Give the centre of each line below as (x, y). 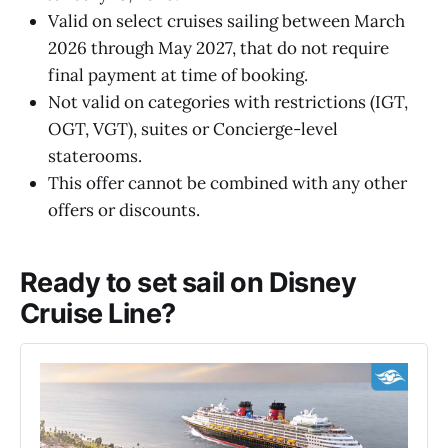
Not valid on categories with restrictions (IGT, (228, 101)
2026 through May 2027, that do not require (218, 47)
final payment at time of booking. (178, 74)
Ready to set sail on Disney (188, 283)
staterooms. (95, 155)
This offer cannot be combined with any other (227, 182)
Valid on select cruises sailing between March (226, 20)
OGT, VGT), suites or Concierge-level (193, 128)
